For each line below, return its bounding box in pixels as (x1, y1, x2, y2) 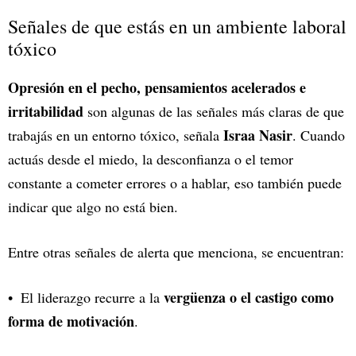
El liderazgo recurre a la (21, 287, 164, 307)
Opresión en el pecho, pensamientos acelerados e (8, 76, 306, 98)
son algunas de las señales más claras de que (83, 101, 344, 121)
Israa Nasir (223, 124, 292, 145)
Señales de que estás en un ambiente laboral (8, 13, 346, 39)
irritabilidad (8, 100, 83, 122)
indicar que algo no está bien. (8, 196, 178, 216)
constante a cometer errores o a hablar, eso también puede (8, 172, 342, 192)
